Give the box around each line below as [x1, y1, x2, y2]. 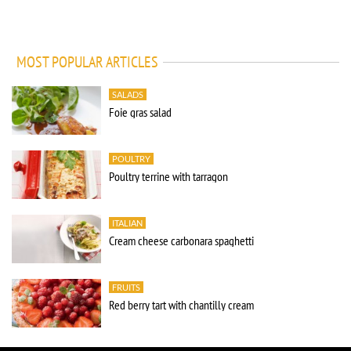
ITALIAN [112, 218, 143, 228]
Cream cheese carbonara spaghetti [109, 233, 254, 248]
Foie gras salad [109, 104, 172, 120]
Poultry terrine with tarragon [109, 168, 228, 184]
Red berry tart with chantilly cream [109, 297, 254, 313]
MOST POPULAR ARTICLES [16, 52, 158, 72]
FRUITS [112, 282, 140, 292]
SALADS [112, 89, 143, 100]
